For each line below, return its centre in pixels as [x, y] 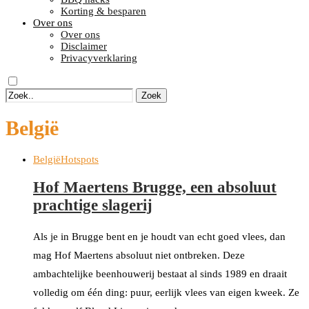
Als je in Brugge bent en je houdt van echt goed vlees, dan [159, 236]
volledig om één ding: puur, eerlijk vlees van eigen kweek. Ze [166, 292]
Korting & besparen [103, 11]
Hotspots [80, 160]
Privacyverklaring [99, 58]
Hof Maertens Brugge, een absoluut [155, 187]
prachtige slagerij [93, 205]
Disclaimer [84, 46]
